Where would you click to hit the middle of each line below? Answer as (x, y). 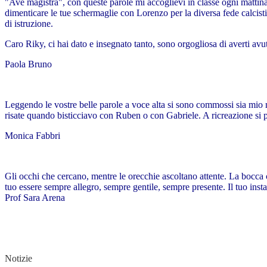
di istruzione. (29, 24)
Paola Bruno (28, 64)
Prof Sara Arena (35, 198)
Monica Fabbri (32, 136)
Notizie (18, 259)
